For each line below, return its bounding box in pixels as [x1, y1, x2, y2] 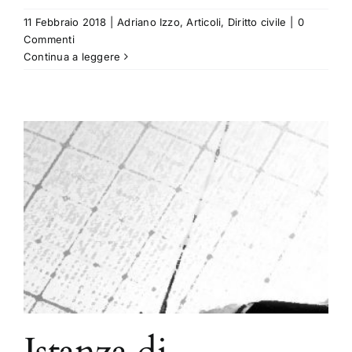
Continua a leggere [24, 50, 121, 64]
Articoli [186, 16, 222, 29]
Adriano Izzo [117, 16, 180, 29]
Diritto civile [227, 16, 287, 29]
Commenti [24, 33, 75, 46]
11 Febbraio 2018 [24, 16, 106, 29]
